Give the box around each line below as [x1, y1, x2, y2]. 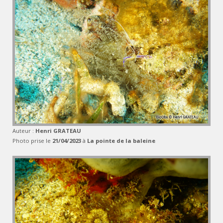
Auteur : [12, 127, 35, 134]
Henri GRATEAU [35, 127, 81, 134]
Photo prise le [12, 137, 52, 144]
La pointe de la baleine [87, 137, 155, 144]
